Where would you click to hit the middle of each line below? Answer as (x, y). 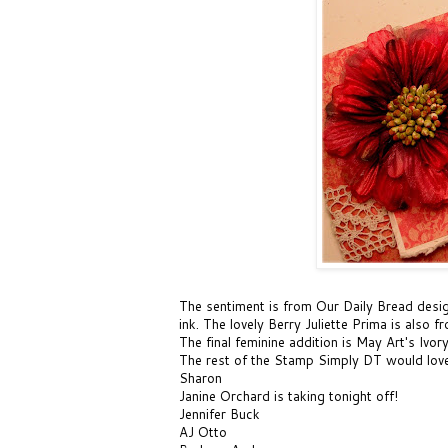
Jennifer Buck (219, 413)
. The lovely (232, 323)
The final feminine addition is (267, 341)
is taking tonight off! (334, 395)
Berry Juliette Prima (329, 323)
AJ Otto (203, 431)
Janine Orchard (224, 395)
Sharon (200, 377)
